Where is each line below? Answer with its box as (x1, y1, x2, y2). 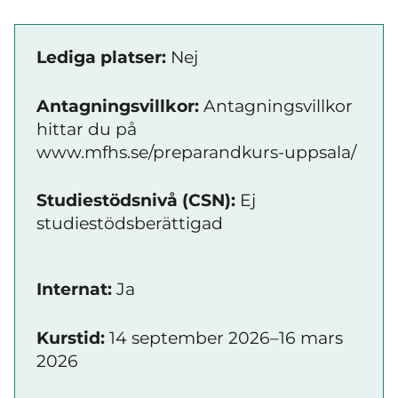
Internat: (36, 279, 112, 299)
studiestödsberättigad (36, 213, 223, 234)
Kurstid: (36, 327, 105, 348)
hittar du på (36, 118, 137, 139)
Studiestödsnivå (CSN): (36, 190, 235, 211)
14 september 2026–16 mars (105, 327, 343, 348)
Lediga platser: (36, 47, 166, 68)
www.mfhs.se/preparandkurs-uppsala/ (36, 141, 356, 163)
